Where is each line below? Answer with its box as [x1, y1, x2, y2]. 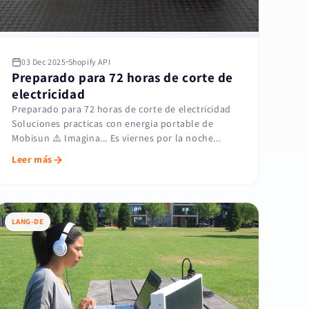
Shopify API [68, 57, 111, 68]
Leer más [12, 153, 52, 166]
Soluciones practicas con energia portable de [12, 117, 214, 130]
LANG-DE [12, 217, 44, 227]
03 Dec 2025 [21, 57, 66, 68]
